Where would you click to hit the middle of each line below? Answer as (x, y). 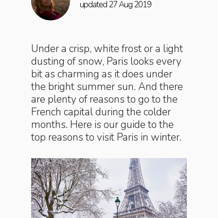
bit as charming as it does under (102, 74)
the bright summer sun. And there (107, 87)
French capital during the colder (101, 112)
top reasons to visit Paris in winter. (106, 137)
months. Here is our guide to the (102, 125)
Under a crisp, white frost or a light (107, 49)
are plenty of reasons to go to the (104, 99)
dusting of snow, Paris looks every (106, 61)
